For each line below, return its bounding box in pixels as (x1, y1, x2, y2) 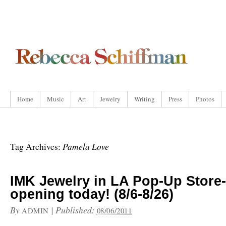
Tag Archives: (10, 141, 63, 152)
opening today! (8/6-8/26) (10, 187, 174, 202)
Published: (55, 204, 97, 216)
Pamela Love (63, 140, 109, 152)
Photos (196, 94, 214, 103)
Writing (134, 94, 155, 103)
